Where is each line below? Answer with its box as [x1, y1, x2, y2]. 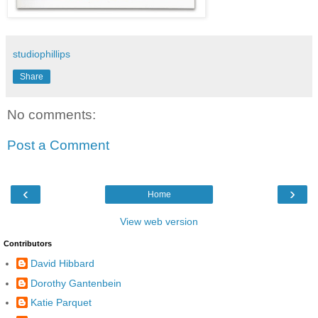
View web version [120, 215, 198, 227]
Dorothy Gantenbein [31, 277, 121, 289]
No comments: [7, 106, 96, 122]
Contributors [4, 238, 52, 248]
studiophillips [13, 48, 70, 60]
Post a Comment [7, 138, 109, 153]
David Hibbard [31, 258, 94, 270]
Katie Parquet [31, 296, 92, 308]
